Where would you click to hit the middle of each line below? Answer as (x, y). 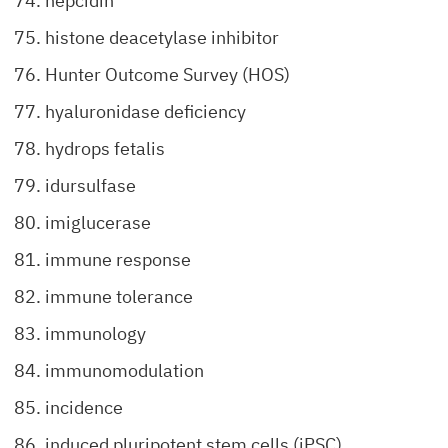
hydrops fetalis (105, 148)
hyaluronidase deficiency (145, 111)
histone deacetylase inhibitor (162, 37)
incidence (84, 407)
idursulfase (90, 185)
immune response (118, 259)
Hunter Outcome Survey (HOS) (167, 74)
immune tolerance (119, 296)
